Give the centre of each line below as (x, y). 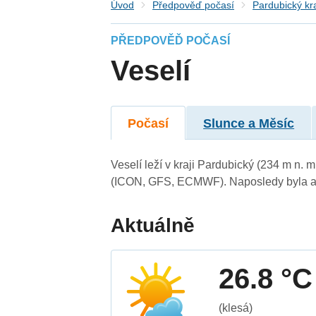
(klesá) (236, 308)
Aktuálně (153, 225)
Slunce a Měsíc (249, 123)
